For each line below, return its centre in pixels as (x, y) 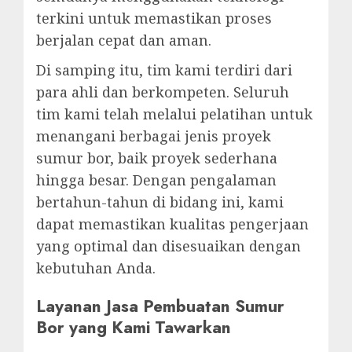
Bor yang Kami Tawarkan (134, 328)
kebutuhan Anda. (96, 268)
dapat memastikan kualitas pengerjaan (172, 224)
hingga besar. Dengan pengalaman (156, 180)
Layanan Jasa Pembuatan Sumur (160, 306)
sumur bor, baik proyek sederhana (157, 158)
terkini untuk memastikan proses (154, 18)
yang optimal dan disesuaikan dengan (169, 246)
